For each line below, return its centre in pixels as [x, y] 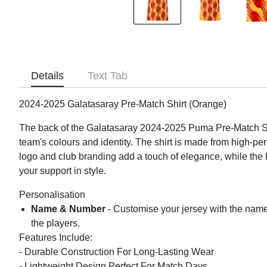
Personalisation [52, 195]
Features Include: [56, 238]
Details [47, 76]
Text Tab [108, 76]
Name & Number [68, 209]
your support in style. [63, 171]
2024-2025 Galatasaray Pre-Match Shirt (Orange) [123, 104]
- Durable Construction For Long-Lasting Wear [117, 252]
